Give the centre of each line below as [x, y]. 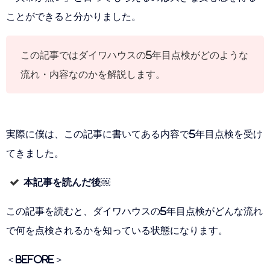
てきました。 [35, 153]
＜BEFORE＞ [35, 259]
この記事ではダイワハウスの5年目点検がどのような [134, 55]
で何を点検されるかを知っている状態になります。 [117, 231]
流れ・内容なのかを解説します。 [93, 74]
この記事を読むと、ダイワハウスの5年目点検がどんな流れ [134, 211]
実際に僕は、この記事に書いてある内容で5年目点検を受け [134, 134]
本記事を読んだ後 [62, 182]
